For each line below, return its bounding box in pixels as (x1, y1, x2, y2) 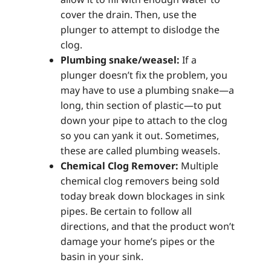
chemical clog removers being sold (60, 174, 220, 188)
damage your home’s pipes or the (60, 235, 215, 249)
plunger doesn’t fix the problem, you (60, 68, 227, 82)
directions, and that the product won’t (60, 220, 235, 233)
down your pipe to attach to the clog (60, 114, 227, 128)
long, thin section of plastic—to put (60, 99, 221, 113)
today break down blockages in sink (60, 189, 225, 203)
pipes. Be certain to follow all (60, 204, 192, 218)
